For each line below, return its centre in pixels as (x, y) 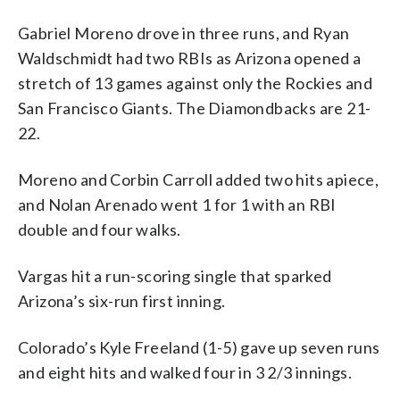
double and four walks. (100, 229)
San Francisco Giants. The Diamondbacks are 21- (195, 108)
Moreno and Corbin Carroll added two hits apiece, (199, 179)
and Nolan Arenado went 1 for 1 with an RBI (177, 204)
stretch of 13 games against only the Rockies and (196, 83)
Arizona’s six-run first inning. (122, 300)
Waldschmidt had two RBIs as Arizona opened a (190, 58)
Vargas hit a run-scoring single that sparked (175, 275)
